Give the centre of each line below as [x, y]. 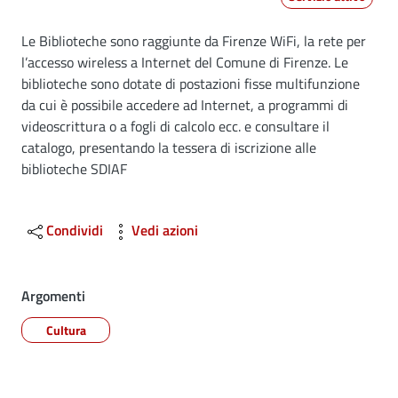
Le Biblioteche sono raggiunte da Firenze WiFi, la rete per [194, 41]
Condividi [75, 230]
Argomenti [53, 296]
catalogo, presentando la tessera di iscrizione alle [169, 147]
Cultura [66, 330]
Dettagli [69, 47]
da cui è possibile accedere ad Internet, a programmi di [185, 105]
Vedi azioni [165, 230]
